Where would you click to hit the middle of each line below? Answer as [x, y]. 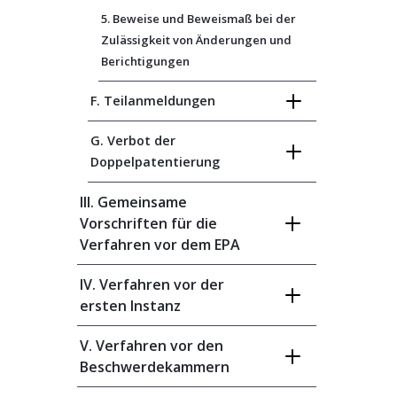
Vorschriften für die [148, 223]
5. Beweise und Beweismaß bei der [198, 19]
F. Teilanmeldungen [153, 101]
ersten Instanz [130, 306]
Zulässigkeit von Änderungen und [196, 40]
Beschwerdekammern [155, 367]
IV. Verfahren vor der [152, 284]
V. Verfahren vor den [152, 346]
